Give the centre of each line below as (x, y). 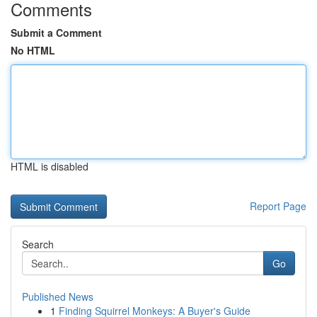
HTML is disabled (50, 166)
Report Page (278, 206)
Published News (58, 296)
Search (38, 244)
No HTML (33, 50)
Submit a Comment (56, 33)
